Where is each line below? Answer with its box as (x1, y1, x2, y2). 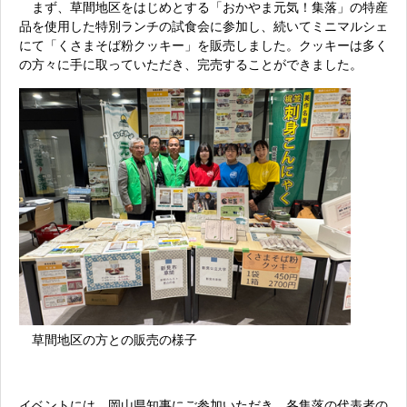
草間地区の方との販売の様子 (19, 332, 197, 347)
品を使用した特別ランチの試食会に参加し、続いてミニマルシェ (19, 19, 388, 34)
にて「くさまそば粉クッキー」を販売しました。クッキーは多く (19, 38, 388, 53)
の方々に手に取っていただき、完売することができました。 (19, 57, 362, 72)
